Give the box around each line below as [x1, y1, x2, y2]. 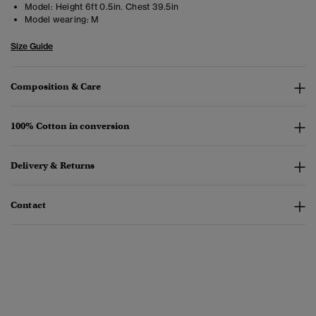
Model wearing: [25, 14, 90, 25]
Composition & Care [11, 80, 102, 93]
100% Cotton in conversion [11, 120, 130, 133]
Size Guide [11, 41, 53, 52]
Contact [11, 199, 46, 212]
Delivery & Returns [11, 159, 95, 172]
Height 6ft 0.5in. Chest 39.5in [53, 1, 179, 13]
